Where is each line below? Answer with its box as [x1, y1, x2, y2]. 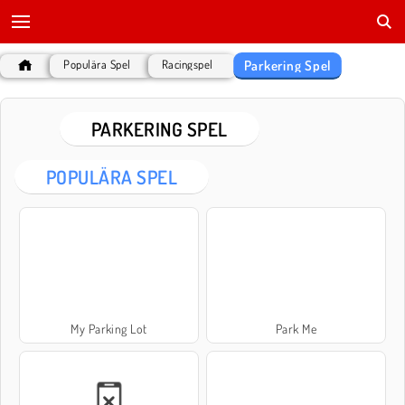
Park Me [275, 321, 317, 337]
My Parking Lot [71, 321, 147, 337]
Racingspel [161, 57, 213, 71]
